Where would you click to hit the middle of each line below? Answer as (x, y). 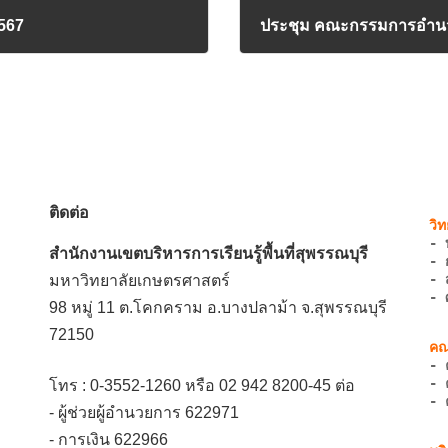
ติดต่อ (69, 212)
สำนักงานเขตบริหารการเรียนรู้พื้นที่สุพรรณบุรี (208, 253)
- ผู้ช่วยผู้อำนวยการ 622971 (144, 412)
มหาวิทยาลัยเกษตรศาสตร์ (139, 280)
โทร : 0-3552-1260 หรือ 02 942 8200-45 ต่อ (202, 385)
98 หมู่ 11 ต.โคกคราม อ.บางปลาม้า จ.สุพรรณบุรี (218, 307)
